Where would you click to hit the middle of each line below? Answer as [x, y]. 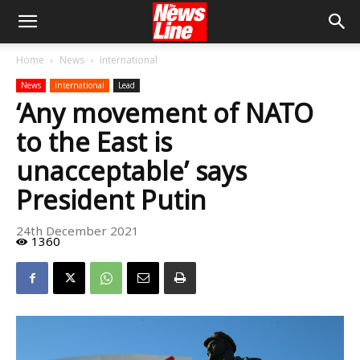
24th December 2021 [78, 231]
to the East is [94, 142]
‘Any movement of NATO [165, 113]
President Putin [111, 200]
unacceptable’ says [131, 171]
